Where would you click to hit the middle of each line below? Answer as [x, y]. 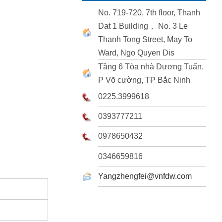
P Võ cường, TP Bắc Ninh [144, 80]
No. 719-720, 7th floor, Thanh [149, 13]
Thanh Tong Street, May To [145, 39]
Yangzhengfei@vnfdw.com [145, 176]
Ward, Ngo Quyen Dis [136, 53]
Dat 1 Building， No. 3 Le [143, 26]
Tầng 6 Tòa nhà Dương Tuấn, [151, 67]
